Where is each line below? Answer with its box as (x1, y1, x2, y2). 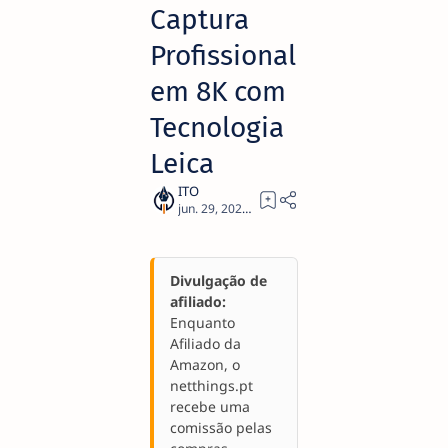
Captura (150, 3, 249, 36)
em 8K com (150, 75, 286, 108)
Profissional (150, 39, 296, 72)
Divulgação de (170, 271, 267, 290)
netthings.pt (170, 376, 253, 395)
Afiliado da (170, 334, 241, 353)
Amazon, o (170, 355, 240, 374)
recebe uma (170, 397, 250, 416)
